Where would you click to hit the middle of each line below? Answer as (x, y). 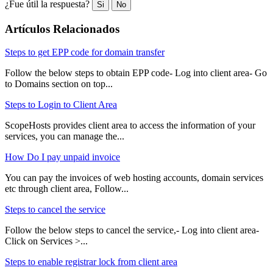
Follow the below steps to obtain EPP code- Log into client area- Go (136, 73)
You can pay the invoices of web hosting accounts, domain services (134, 178)
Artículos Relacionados (62, 29)
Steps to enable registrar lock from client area (91, 262)
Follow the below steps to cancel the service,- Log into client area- (132, 230)
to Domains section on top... (59, 84)
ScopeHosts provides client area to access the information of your (130, 126)
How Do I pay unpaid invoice (62, 157)
